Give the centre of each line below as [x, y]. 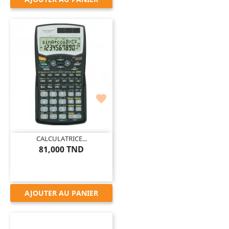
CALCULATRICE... [61, 138]
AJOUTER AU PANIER [61, 193]
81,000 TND [61, 149]
